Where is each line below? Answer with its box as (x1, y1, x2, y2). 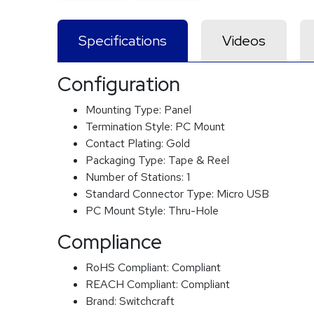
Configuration (57, 71, 180, 97)
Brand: (86, 294, 119, 308)
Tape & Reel (168, 153, 229, 168)
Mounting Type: (86, 102, 164, 117)
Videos (222, 32, 266, 50)
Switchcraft (119, 294, 175, 308)
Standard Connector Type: (86, 186, 217, 201)
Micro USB (217, 186, 269, 201)
